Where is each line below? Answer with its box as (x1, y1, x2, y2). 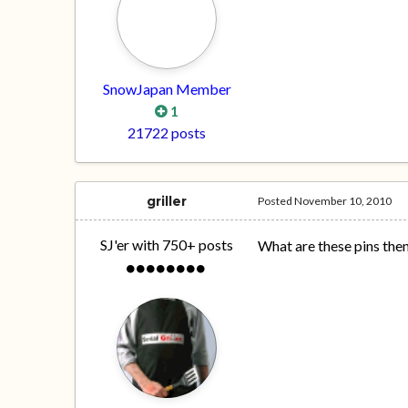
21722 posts (127, 124, 207, 142)
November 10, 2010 (294, 194, 393, 209)
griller (147, 193, 188, 210)
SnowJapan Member (102, 80, 231, 98)
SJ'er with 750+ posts (100, 236, 234, 254)
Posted (258, 194, 295, 209)
